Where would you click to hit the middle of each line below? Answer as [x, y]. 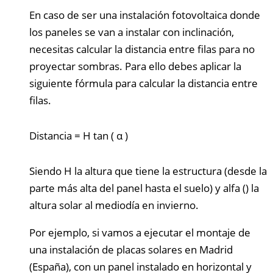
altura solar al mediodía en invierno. [114, 205]
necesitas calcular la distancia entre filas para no [142, 49]
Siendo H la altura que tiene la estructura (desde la [148, 171]
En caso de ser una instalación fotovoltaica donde [145, 15]
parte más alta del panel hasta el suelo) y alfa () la [144, 188]
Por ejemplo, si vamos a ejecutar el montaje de [140, 232]
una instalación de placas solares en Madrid [131, 249]
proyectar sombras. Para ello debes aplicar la [135, 66]
